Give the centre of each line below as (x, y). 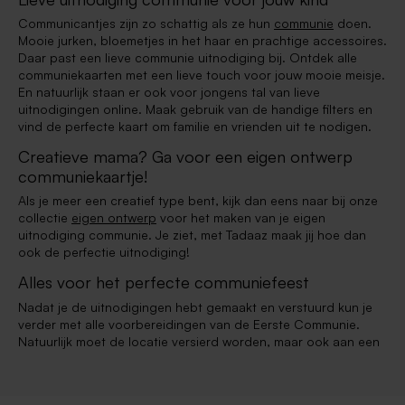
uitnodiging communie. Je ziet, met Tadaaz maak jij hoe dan (192, 235)
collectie (45, 218)
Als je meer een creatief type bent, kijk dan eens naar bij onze (198, 201)
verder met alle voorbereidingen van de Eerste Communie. (189, 324)
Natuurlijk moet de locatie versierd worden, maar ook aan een (199, 341)
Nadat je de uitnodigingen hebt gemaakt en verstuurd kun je (195, 306)
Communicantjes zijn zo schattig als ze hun (146, 24)
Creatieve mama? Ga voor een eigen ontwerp (185, 157)
